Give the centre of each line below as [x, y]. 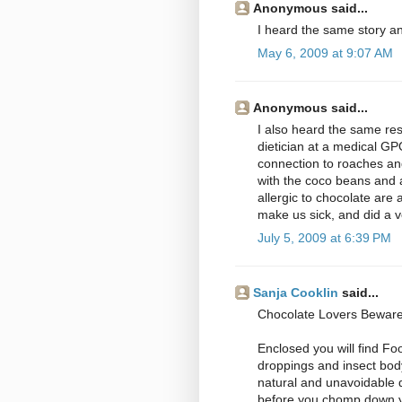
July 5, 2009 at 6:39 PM [324, 238]
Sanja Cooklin [296, 293]
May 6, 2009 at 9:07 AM [325, 53]
